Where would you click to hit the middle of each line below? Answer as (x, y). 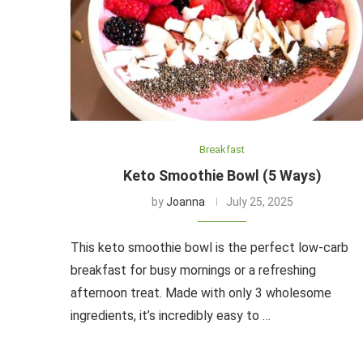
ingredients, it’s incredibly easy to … (171, 315)
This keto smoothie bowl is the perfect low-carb (209, 247)
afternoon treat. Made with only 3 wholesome (201, 293)
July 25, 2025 (259, 201)
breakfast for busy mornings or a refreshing (193, 270)
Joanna (185, 201)
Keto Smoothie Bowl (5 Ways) (222, 175)
